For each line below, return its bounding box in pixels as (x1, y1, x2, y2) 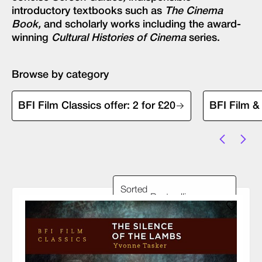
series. (186, 33, 220, 43)
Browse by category (12, 70, 109, 80)
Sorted (120, 185, 147, 194)
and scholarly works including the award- (41, 20, 241, 29)
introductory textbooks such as (12, 6, 165, 16)
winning (12, 33, 51, 43)
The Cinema (165, 6, 223, 16)
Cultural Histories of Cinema (51, 33, 186, 43)
